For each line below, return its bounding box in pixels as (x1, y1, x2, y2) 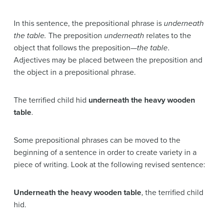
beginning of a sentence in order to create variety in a (14, 148, 197, 158)
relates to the (144, 31, 191, 41)
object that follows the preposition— (14, 43, 137, 53)
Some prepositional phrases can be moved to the (14, 135, 180, 146)
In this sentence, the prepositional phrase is (14, 19, 164, 29)
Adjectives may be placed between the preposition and (14, 55, 202, 66)
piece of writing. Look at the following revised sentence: (14, 160, 205, 170)
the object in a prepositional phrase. (14, 67, 136, 78)
